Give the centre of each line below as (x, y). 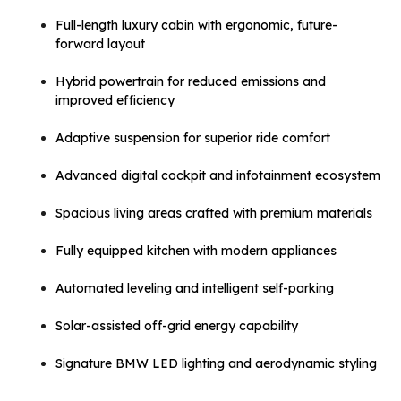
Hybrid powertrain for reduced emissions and (191, 81)
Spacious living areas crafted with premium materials (214, 213)
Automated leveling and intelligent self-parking (195, 288)
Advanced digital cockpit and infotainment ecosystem (218, 175)
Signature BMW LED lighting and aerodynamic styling (216, 363)
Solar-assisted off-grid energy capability (177, 325)
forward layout (100, 43)
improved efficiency (115, 100)
